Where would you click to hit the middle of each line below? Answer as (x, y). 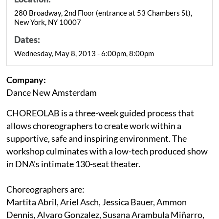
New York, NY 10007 (48, 22)
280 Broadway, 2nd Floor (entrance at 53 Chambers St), (103, 12)
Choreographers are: (46, 189)
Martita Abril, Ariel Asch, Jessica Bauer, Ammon (97, 202)
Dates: (27, 39)
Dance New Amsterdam (52, 92)
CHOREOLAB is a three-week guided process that (100, 113)
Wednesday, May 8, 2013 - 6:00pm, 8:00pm (84, 53)
